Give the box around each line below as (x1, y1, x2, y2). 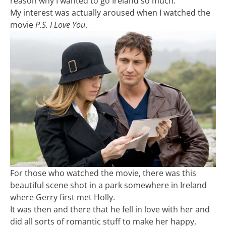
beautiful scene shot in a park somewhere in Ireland (10, 180, 207, 191)
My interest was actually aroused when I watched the (10, 7, 210, 18)
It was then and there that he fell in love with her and (10, 204, 210, 215)
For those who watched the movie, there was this (10, 167, 196, 179)
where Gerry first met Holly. (10, 192, 115, 203)
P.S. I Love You (35, 19, 85, 30)
